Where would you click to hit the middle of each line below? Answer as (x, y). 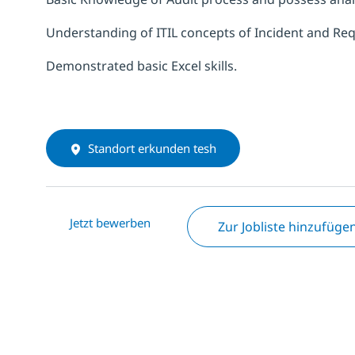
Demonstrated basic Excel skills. (143, 65)
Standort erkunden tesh (152, 148)
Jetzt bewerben (110, 222)
